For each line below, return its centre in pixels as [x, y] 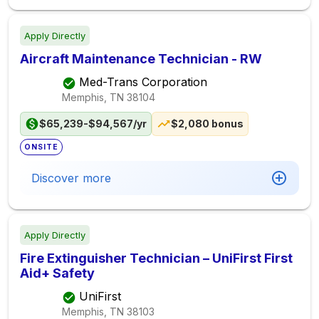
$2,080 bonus [207, 124]
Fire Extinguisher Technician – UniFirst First [156, 258]
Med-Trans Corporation [143, 82]
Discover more [71, 178]
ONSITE [42, 147]
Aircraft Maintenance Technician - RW [141, 59]
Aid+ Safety [57, 273]
